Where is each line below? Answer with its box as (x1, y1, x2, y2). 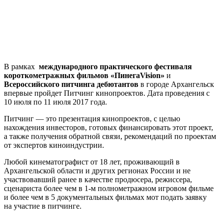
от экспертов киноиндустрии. (4, 140, 104, 149)
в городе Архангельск (138, 80, 214, 88)
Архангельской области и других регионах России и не (4, 166, 191, 175)
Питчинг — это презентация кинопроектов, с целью (4, 114, 180, 123)
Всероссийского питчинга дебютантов (4, 80, 138, 88)
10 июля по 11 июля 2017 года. (4, 97, 107, 106)
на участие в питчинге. (4, 201, 82, 210)
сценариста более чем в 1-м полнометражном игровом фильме (4, 184, 214, 192)
